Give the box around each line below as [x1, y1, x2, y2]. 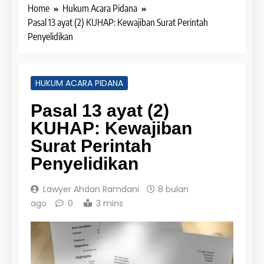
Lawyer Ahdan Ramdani [43, 183, 139, 195]
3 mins [96, 197, 123, 209]
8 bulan [158, 183, 189, 195]
